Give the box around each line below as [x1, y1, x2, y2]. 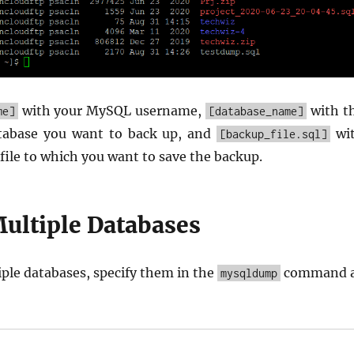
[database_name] [209, 104, 304, 118]
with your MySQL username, [17, 102, 206, 119]
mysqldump [220, 265, 277, 280]
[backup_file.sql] [219, 126, 327, 141]
